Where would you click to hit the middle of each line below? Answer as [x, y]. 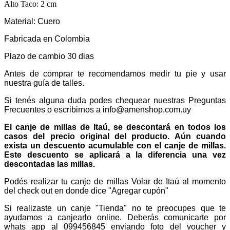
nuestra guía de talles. [44, 83]
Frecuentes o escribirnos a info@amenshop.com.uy [98, 109]
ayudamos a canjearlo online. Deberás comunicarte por [115, 217]
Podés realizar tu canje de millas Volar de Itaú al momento [115, 181]
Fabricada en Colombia [48, 39]
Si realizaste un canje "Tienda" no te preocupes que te [115, 208]
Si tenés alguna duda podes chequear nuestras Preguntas [115, 100]
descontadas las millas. [50, 164]
